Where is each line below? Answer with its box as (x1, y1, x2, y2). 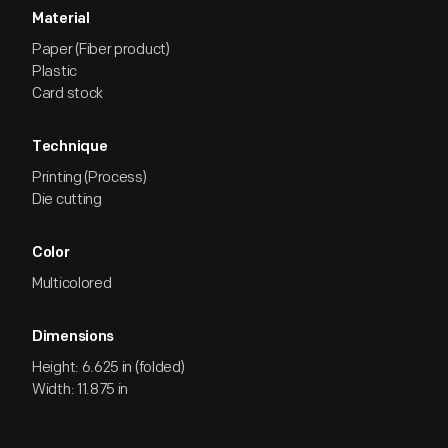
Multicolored (32, 274, 112, 293)
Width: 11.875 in (32, 380, 129, 399)
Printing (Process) (32, 168, 147, 187)
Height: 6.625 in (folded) (32, 358, 185, 377)
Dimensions (32, 330, 114, 345)
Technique (32, 140, 108, 155)
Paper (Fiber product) (32, 40, 170, 59)
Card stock (32, 84, 103, 103)
